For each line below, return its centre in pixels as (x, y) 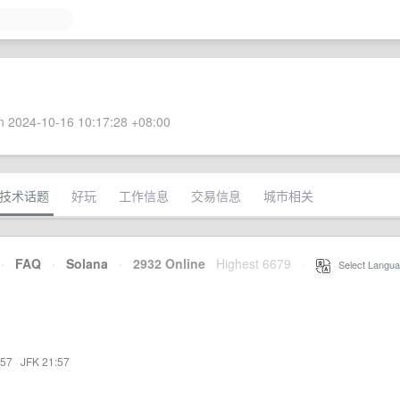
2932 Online (164, 263)
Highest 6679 (254, 263)
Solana (87, 263)
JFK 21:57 (45, 361)
